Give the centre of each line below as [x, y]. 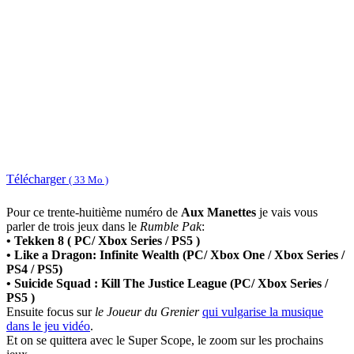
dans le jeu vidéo [48, 326]
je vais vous [287, 213]
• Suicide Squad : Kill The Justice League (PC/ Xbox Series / [167, 284]
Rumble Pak [171, 227]
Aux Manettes [218, 213]
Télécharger [38, 179]
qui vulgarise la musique [263, 312]
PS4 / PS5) [34, 269]
